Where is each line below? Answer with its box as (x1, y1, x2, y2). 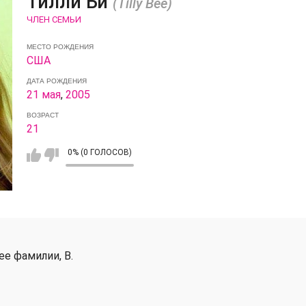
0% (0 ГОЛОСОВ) (67, 147, 132, 157)
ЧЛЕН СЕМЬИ (26, 14, 81, 25)
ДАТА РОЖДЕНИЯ (26, 76, 87, 85)
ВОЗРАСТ (26, 111, 59, 119)
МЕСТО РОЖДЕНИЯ (26, 42, 94, 51)
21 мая (26, 87, 61, 101)
